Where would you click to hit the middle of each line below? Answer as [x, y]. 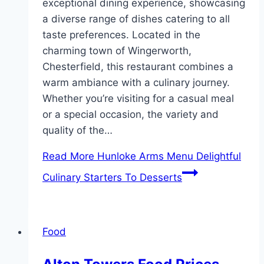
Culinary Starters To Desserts [112, 178]
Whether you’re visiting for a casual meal [138, 99]
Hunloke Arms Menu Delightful [168, 156]
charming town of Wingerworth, [117, 51]
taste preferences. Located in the [121, 35]
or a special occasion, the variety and [131, 115]
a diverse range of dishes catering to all [136, 19]
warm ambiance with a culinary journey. [136, 83]
